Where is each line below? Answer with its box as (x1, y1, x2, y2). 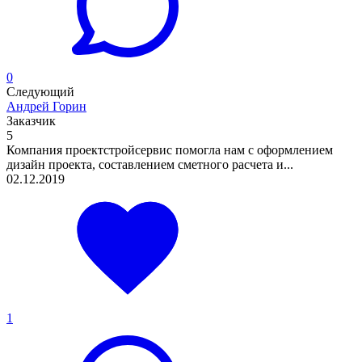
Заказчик (6, 113, 56, 128)
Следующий (6, 84, 74, 99)
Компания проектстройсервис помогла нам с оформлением (6, 142, 333, 157)
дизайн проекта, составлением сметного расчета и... (6, 157, 293, 171)
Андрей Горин (6, 99, 86, 113)
